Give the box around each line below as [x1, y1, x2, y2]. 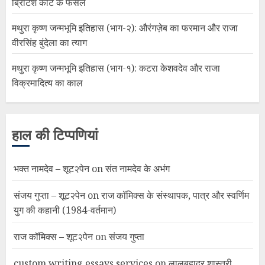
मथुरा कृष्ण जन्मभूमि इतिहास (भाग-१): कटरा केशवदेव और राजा [12, 61, 220, 75]
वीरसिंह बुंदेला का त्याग [12, 35, 87, 49]
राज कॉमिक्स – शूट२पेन [14, 230, 93, 243]
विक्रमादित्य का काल [12, 76, 83, 89]
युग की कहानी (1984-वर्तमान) [14, 203, 116, 216]
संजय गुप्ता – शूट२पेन [14, 188, 85, 202]
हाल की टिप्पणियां [12, 124, 98, 146]
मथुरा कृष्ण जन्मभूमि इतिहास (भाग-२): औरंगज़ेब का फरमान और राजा [12, 21, 238, 34]
